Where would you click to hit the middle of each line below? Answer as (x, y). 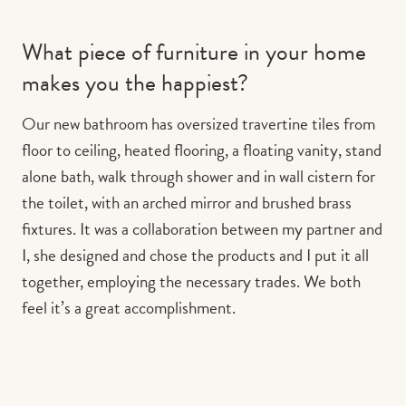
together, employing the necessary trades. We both (191, 282)
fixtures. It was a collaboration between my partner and (202, 229)
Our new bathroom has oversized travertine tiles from (198, 124)
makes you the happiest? (135, 82)
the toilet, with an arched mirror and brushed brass (187, 203)
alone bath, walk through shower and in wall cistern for (198, 177)
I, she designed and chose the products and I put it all (195, 256)
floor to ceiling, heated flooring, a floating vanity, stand (202, 150)
